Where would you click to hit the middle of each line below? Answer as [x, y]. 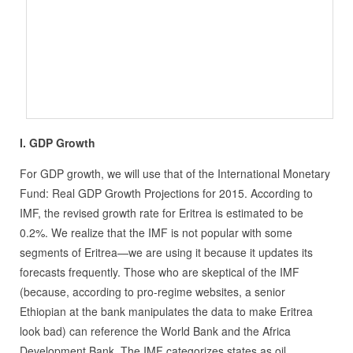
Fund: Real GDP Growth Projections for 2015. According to [166, 193]
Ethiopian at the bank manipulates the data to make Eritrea [166, 311]
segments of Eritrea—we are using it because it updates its [166, 252]
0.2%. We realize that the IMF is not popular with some [156, 232]
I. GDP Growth [57, 142]
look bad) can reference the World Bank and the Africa [155, 331]
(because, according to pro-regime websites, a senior [152, 291]
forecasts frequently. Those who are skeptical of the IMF [159, 271]
